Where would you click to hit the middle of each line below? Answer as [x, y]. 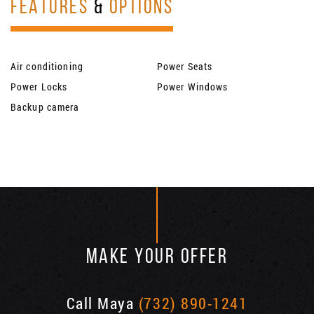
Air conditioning [47, 67]
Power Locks [39, 87]
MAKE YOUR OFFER [157, 258]
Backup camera [45, 107]
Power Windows [193, 87]
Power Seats [185, 67]
